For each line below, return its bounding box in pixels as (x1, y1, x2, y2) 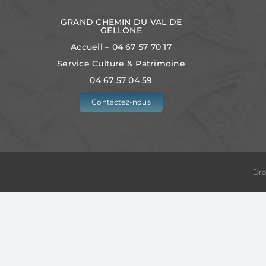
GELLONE (100, 24, 142, 36)
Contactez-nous (91, 97, 151, 106)
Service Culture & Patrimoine (57, 58, 185, 69)
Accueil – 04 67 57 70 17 (71, 41, 172, 52)
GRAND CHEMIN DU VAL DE (60, 16, 182, 27)
